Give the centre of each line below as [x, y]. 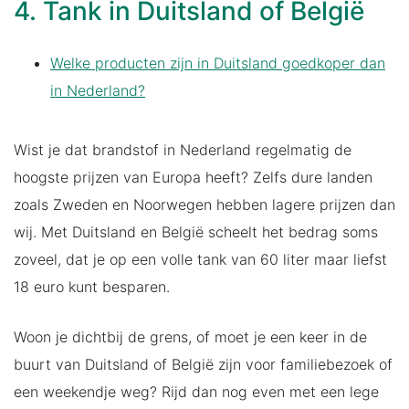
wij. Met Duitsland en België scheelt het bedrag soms [196, 231]
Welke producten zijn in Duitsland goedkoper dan [218, 63]
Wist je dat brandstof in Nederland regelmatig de [183, 149]
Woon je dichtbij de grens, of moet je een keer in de [190, 336]
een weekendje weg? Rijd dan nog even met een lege [196, 391]
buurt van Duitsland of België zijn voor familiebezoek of [203, 364]
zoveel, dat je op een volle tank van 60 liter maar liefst [200, 259]
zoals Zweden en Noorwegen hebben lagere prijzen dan [204, 204]
